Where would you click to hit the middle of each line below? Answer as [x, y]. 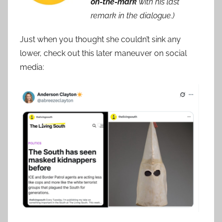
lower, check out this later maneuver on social [103, 54]
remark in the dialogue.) [134, 16]
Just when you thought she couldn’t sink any [100, 40]
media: [32, 67]
